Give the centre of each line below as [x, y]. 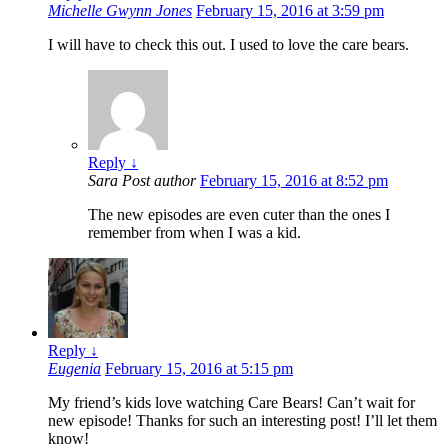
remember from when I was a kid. [194, 233]
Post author [159, 181]
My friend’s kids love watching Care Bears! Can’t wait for [231, 403]
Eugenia [74, 369]
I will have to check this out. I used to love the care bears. [228, 45]
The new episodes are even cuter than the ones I [239, 215]
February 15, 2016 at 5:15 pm [199, 369]
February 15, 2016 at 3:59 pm [290, 11]
